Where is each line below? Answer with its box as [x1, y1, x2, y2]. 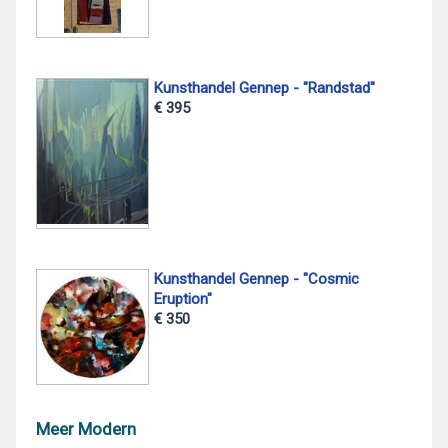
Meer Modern [36, 419, 136, 440]
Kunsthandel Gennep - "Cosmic [153, 269, 359, 288]
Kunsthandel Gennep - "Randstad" [153, 79, 375, 97]
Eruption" [153, 289, 212, 308]
